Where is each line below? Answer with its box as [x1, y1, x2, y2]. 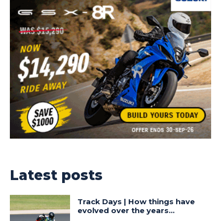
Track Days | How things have [77, 197, 195, 207]
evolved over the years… [77, 206, 175, 216]
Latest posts [10, 167, 103, 184]
